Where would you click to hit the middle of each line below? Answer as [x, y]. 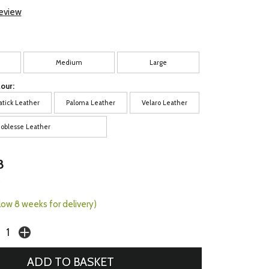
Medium [69, 62]
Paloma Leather [91, 103]
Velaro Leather [165, 103]
